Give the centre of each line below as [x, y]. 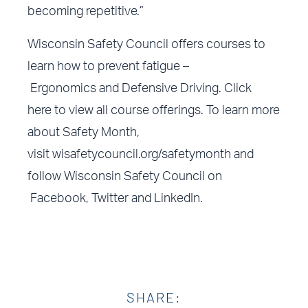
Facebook [58, 199]
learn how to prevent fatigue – [109, 67]
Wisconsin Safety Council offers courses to [147, 45]
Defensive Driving [170, 89]
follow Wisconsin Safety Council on [125, 177]
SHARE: [154, 297]
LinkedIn [177, 199]
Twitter [112, 199]
